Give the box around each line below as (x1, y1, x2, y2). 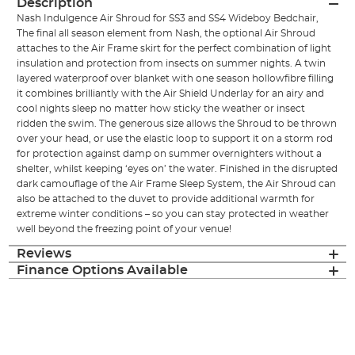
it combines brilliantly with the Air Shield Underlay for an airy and (17, 89, 325, 99)
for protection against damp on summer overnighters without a (17, 149, 323, 159)
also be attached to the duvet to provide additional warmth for (17, 194, 315, 204)
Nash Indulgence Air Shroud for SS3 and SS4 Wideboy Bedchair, (17, 13, 319, 24)
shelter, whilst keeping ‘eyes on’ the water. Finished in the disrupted (17, 164, 338, 174)
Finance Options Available (17, 264, 189, 277)
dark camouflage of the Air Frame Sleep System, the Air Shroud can (17, 179, 337, 189)
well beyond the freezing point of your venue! (17, 224, 232, 235)
